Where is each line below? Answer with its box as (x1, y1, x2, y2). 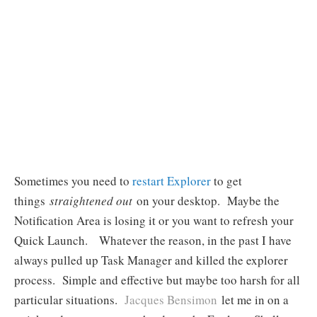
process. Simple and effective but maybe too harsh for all (14, 272, 300, 289)
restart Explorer (132, 173, 211, 190)
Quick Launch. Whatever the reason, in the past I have (14, 232, 292, 249)
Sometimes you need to (14, 173, 132, 190)
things (14, 192, 45, 209)
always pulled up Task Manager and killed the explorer (14, 252, 288, 269)
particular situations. (14, 292, 120, 309)
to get (211, 173, 242, 190)
